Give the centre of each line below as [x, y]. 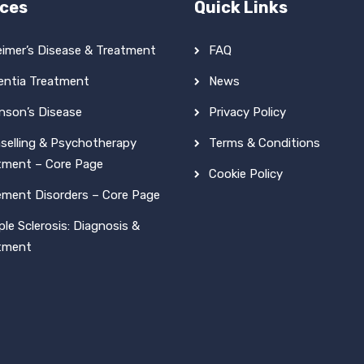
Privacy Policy [247, 113]
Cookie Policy [246, 174]
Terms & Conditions [264, 143]
